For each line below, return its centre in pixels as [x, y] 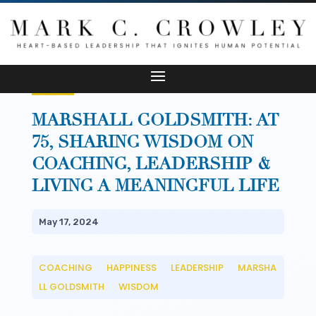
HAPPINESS [131, 267]
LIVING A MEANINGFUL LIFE [155, 186]
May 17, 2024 [68, 221]
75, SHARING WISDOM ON [142, 142]
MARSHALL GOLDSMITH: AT [155, 120]
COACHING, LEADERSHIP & [151, 164]
